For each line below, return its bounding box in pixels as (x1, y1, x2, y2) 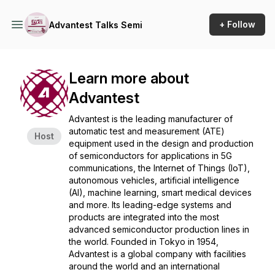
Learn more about (69, 69, 189, 87)
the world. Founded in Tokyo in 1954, (69, 236, 219, 247)
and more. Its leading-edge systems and (69, 199, 231, 210)
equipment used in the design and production (69, 138, 254, 149)
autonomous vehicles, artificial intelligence (69, 175, 239, 185)
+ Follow (219, 19, 255, 29)
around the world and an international (69, 261, 220, 271)
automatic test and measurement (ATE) (69, 126, 225, 136)
